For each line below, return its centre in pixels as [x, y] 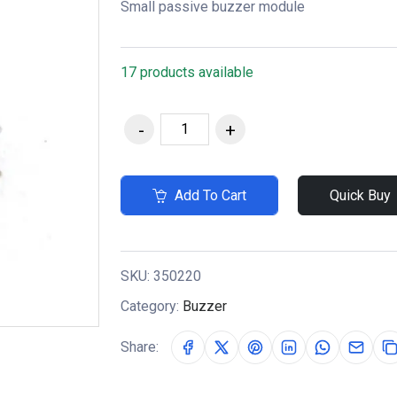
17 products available [187, 72]
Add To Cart [209, 195]
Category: [152, 306]
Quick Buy [360, 195]
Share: [140, 346]
